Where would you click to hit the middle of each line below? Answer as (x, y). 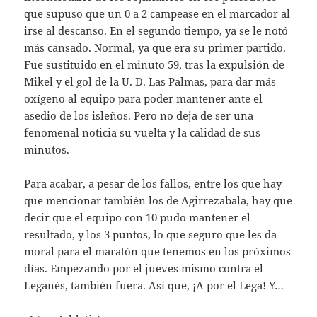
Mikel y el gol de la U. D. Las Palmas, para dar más (150, 82)
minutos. (47, 150)
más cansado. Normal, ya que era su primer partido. (155, 48)
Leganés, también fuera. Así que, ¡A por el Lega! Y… (154, 286)
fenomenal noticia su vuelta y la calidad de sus (143, 133)
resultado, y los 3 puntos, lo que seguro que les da (151, 235)
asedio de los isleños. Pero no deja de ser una (139, 116)
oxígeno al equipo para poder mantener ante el (144, 99)
